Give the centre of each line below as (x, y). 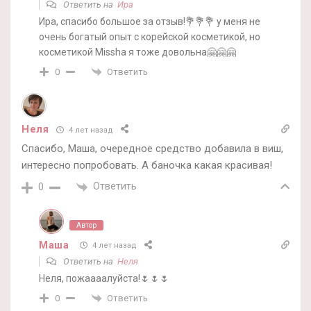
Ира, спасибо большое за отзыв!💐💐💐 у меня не (150, 21)
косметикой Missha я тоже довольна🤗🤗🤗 (137, 52)
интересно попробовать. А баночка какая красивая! (147, 166)
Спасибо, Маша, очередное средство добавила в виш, (152, 149)
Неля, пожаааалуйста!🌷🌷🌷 (104, 278)
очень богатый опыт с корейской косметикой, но (150, 36)
